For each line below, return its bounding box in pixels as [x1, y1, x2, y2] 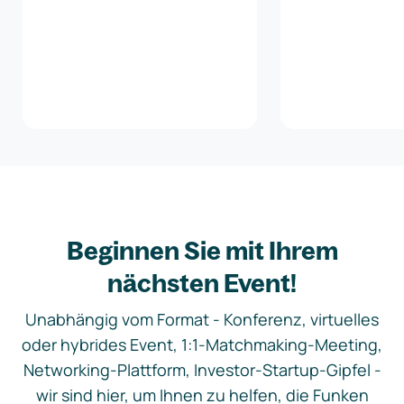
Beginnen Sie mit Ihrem [66, 234, 338, 266]
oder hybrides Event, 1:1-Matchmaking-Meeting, [22, 334, 382, 355]
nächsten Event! [107, 267, 297, 298]
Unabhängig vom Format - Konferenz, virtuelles [25, 308, 379, 330]
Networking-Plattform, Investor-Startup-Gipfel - [23, 359, 381, 381]
